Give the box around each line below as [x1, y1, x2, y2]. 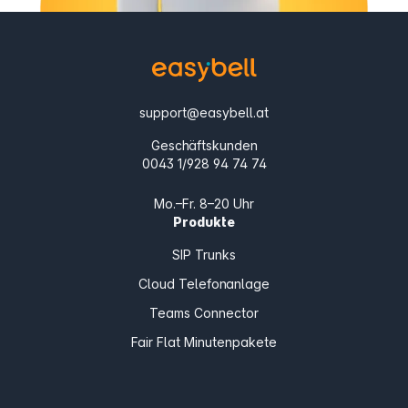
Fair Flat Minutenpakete [131, 333, 277, 350]
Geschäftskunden [150, 137, 258, 153]
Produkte [173, 213, 235, 229]
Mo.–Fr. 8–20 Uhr [154, 195, 254, 211]
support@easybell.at [139, 104, 269, 120]
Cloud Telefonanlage [138, 275, 270, 291]
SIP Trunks [172, 246, 236, 262]
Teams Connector [149, 304, 259, 321]
